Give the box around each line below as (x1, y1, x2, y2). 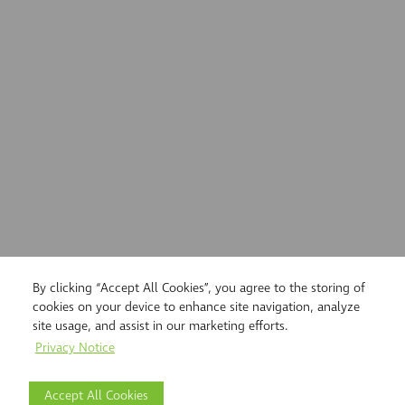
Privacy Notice (34, 339, 115, 357)
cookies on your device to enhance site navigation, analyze (33, 298, 360, 316)
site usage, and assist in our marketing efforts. (33, 317, 288, 335)
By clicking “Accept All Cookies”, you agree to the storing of (33, 279, 365, 297)
